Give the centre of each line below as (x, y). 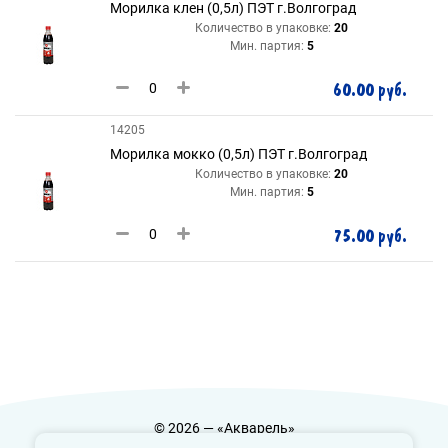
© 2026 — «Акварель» (224, 428)
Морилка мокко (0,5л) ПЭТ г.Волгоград (238, 154)
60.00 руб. (370, 91)
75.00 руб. (370, 237)
